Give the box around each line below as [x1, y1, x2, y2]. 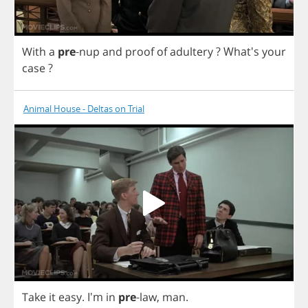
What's [223, 44, 262, 60]
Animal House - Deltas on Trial [23, 102, 144, 115]
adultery [170, 44, 213, 60]
